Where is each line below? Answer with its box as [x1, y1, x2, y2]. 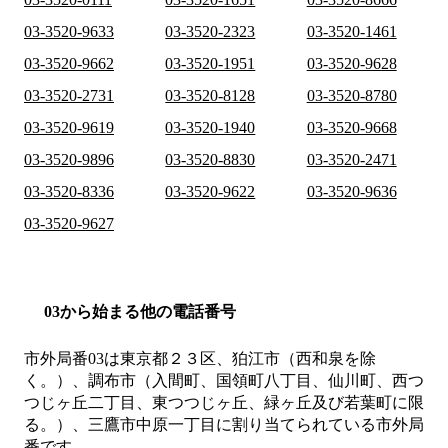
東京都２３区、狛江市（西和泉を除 [120, 350, 376, 368]
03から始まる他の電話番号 [44, 303, 236, 321]
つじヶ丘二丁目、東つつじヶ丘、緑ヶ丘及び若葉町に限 [24, 394, 424, 412]
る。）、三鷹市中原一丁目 [24, 416, 216, 434]
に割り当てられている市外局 [216, 416, 424, 434]
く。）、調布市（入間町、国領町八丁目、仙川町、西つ [24, 372, 424, 390]
